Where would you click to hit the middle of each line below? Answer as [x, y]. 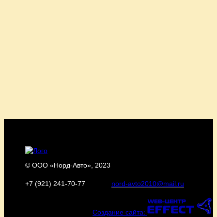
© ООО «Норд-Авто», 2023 [68, 165]
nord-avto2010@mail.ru [148, 184]
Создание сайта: [119, 212]
